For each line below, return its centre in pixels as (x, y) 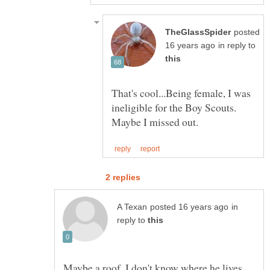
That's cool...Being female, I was (181, 93)
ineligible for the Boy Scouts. (174, 108)
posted (247, 33)
